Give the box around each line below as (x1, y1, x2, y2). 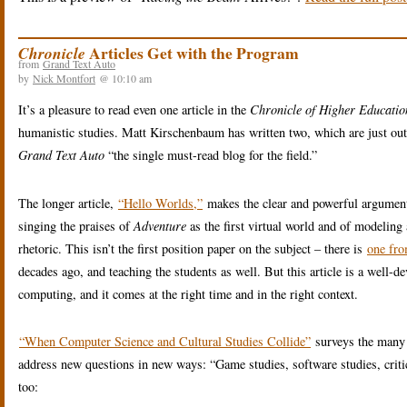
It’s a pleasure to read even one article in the (18, 100, 250, 118)
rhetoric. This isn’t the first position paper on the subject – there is (18, 239, 366, 257)
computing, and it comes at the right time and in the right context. (18, 284, 358, 303)
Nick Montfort (33, 70, 95, 85)
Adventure (134, 216, 186, 234)
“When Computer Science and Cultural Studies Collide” (19, 333, 311, 351)
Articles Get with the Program (85, 40, 299, 65)
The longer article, (18, 194, 117, 212)
